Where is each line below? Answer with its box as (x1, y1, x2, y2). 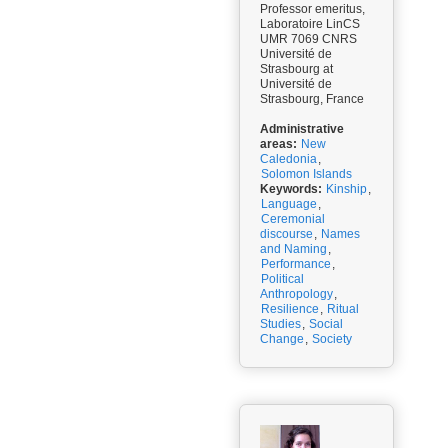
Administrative (260, 122, 344, 136)
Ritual (327, 302, 359, 316)
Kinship (326, 182, 367, 196)
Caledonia (260, 152, 317, 166)
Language (261, 197, 317, 211)
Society (312, 332, 352, 346)
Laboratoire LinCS (260, 17, 360, 31)
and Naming (260, 242, 327, 256)
